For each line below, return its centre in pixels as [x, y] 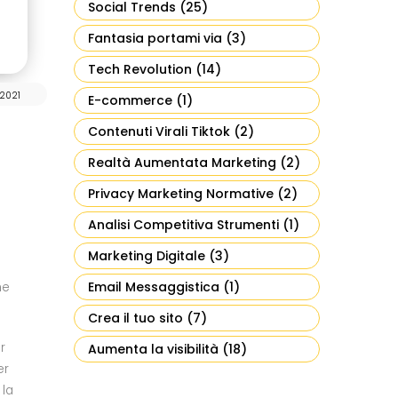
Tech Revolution [140, 69]
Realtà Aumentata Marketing [182, 163]
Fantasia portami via [155, 38]
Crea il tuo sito [135, 318]
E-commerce [130, 100]
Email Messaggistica [154, 287]
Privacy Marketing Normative [181, 194]
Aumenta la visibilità [153, 349]
